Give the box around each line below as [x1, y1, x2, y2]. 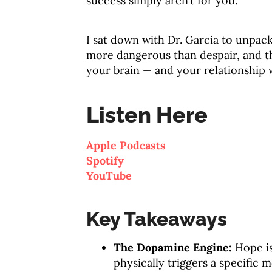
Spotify [86, 154, 124, 168]
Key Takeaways [86, 208, 227, 230]
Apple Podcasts [86, 138, 166, 152]
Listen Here [86, 102, 208, 127]
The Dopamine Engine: [114, 240, 232, 254]
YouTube [86, 169, 132, 183]
